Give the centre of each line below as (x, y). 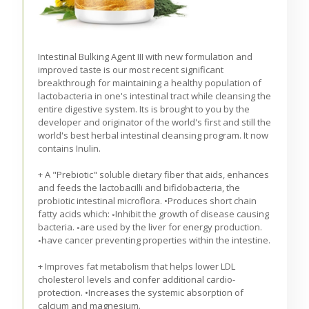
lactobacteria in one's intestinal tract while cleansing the (155, 96)
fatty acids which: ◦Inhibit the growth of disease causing (154, 214)
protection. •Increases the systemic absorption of (141, 293)
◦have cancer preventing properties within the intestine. (154, 240)
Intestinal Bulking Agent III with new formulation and (146, 57)
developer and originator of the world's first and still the (155, 122)
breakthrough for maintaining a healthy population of (150, 83)
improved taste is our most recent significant (131, 70)
